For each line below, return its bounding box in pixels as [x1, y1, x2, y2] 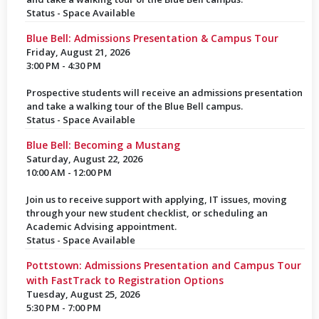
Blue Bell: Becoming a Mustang [26, 138, 180, 152]
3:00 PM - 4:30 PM [26, 59, 101, 72]
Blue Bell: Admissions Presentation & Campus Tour [26, 31, 278, 45]
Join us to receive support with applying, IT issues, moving [26, 193, 287, 206]
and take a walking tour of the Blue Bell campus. [26, 100, 243, 113]
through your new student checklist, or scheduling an [26, 206, 268, 219]
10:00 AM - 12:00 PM [26, 166, 112, 179]
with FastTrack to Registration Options [26, 273, 224, 287]
